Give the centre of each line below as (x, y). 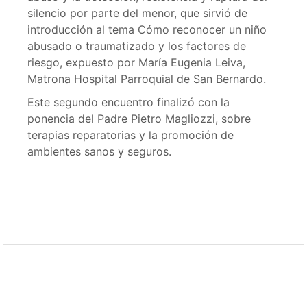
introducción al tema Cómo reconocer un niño (147, 30)
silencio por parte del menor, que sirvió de (138, 13)
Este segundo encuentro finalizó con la (129, 102)
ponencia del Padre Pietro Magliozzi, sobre (139, 119)
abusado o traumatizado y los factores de (137, 46)
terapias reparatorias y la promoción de (131, 135)
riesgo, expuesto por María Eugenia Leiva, (137, 63)
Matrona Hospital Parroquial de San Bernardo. (147, 79)
